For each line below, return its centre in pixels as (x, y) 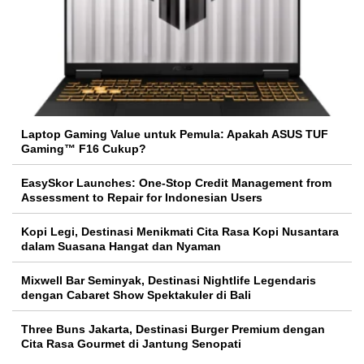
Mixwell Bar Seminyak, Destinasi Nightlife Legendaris (169, 281)
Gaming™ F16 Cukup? (84, 149)
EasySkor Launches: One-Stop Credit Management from (176, 183)
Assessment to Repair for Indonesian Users (142, 198)
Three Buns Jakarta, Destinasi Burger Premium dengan (173, 329)
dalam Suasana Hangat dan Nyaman (121, 247)
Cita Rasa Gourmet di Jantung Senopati (131, 344)
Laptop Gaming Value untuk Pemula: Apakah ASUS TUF (175, 134)
